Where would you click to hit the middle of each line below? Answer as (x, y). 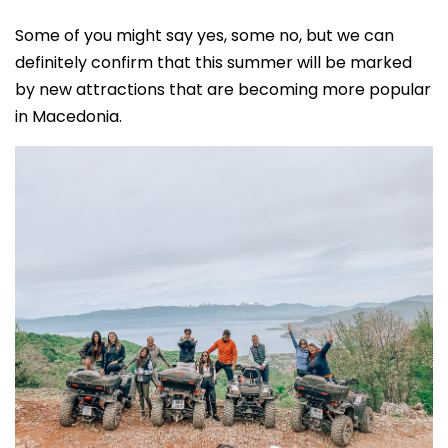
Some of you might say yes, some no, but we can (204, 35)
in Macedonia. (68, 116)
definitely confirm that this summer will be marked (213, 62)
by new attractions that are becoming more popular (223, 89)
